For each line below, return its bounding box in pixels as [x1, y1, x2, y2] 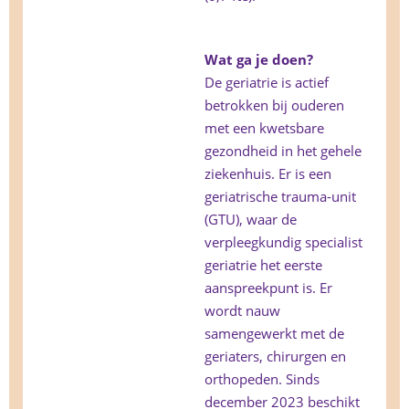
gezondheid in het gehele [204, 142, 362, 161]
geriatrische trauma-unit [204, 187, 356, 206]
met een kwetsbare [204, 119, 324, 138]
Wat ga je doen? [204, 50, 313, 69]
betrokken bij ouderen [204, 96, 344, 115]
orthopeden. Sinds [204, 370, 320, 389]
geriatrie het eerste [204, 256, 322, 275]
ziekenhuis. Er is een [204, 164, 331, 184]
